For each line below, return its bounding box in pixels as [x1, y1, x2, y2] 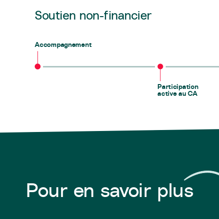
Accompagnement [35, 40, 92, 49]
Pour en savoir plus [26, 177, 193, 202]
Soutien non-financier [35, 7, 152, 23]
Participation [157, 82, 198, 91]
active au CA [157, 89, 197, 98]
